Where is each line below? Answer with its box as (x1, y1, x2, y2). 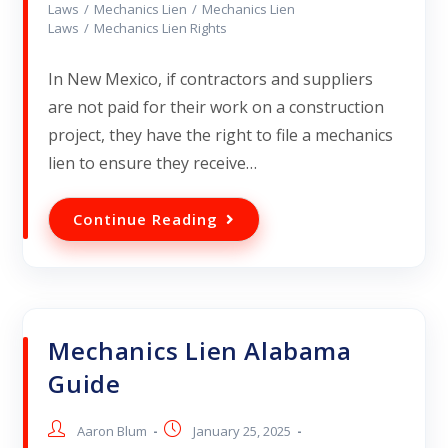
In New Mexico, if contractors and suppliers (48, 68, 374, 91)
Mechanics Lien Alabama (48, 334, 352, 368)
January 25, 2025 (193, 422, 292, 441)
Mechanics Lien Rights (94, 19, 228, 38)
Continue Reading (73, 209, 219, 230)
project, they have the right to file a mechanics (48, 124, 394, 147)
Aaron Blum (77, 422, 148, 441)
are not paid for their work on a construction (48, 96, 385, 119)
